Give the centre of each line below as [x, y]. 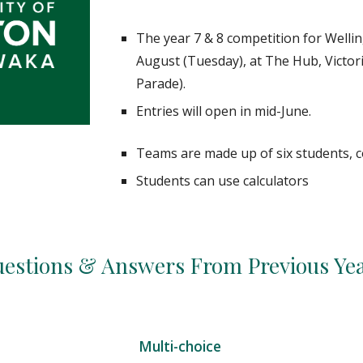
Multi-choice [181, 346]
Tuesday [214, 61]
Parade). [161, 83]
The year [165, 38]
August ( [162, 61]
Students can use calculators [224, 181]
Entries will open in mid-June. [224, 111]
